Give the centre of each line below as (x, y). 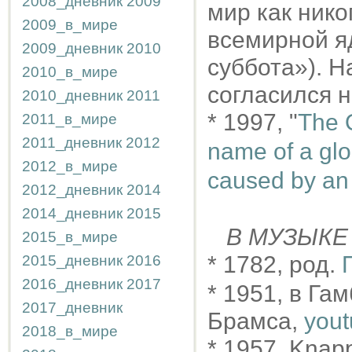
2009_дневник (72, 48)
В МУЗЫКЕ (284, 237)
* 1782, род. (275, 264)
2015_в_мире (70, 237)
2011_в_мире (70, 119)
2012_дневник (72, 190)
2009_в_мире (70, 25)
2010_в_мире (70, 72)
